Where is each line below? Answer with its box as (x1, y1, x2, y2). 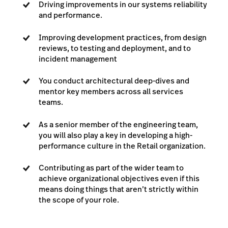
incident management (39, 53, 117, 64)
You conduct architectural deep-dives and (39, 75, 189, 87)
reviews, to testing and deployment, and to (39, 42, 191, 53)
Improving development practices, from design (39, 32, 207, 43)
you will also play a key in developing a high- (39, 129, 192, 140)
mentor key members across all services (39, 86, 183, 97)
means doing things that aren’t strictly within (39, 184, 198, 195)
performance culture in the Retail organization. (39, 140, 206, 151)
